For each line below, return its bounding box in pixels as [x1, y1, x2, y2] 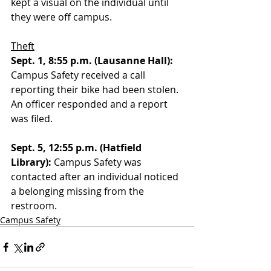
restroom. [11, 199, 57, 212]
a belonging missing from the [11, 184, 146, 198]
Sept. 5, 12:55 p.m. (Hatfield [11, 141, 144, 154]
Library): [11, 155, 51, 169]
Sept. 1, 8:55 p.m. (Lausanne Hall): [11, 54, 173, 67]
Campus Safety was [51, 155, 144, 169]
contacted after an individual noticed [11, 170, 181, 183]
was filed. [11, 112, 55, 125]
